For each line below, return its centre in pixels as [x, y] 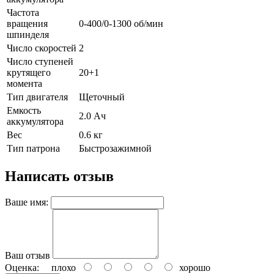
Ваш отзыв [28, 256]
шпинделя [28, 34]
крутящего [29, 72]
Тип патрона [33, 148]
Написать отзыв [59, 176]
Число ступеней [40, 61]
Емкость [24, 110]
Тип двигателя [37, 97]
